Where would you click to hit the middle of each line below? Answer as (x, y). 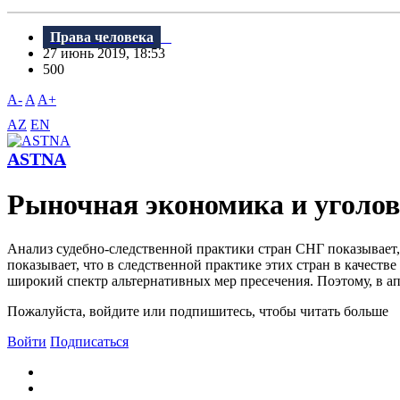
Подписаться (89, 341)
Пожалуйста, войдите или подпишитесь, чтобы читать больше (198, 311)
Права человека (102, 37)
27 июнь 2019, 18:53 (109, 54)
